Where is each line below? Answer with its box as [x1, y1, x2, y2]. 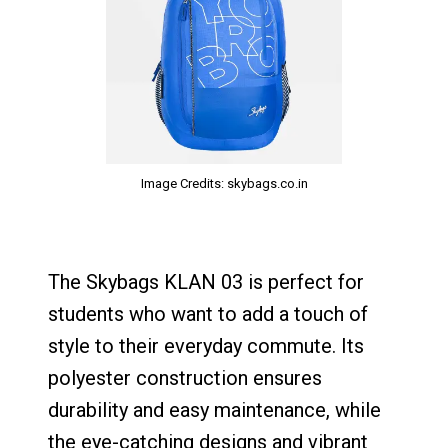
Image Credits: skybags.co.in [140, 176, 308, 192]
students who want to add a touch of [48, 302, 368, 327]
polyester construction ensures [48, 366, 322, 391]
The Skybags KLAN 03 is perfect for [48, 270, 364, 295]
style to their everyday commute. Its [48, 334, 364, 359]
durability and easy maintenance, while [48, 398, 381, 423]
